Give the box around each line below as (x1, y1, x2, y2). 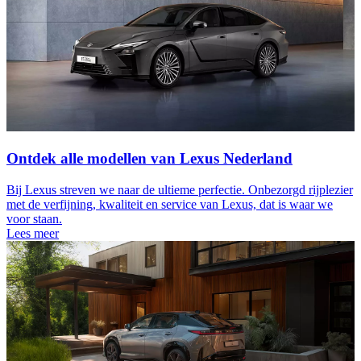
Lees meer (6, 226, 59, 240)
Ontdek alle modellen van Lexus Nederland (6, 150, 293, 168)
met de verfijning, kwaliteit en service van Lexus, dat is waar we (6, 197, 333, 211)
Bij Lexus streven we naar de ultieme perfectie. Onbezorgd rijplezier (6, 182, 353, 197)
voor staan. (6, 211, 62, 226)
